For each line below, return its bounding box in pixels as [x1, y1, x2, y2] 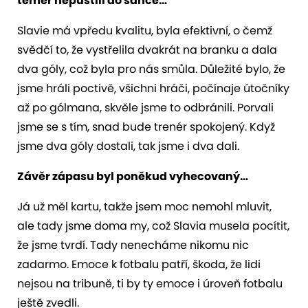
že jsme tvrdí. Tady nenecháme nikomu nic [17, 236, 249, 253]
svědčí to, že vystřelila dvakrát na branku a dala [17, 41, 277, 58]
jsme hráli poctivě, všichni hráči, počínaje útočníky [17, 80, 289, 96]
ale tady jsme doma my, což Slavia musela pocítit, [17, 217, 289, 234]
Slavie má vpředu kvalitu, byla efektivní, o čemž [17, 22, 272, 38]
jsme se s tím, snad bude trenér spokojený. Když [17, 118, 275, 135]
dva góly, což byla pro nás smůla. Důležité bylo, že [17, 60, 285, 77]
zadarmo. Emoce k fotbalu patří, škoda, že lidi [17, 256, 261, 272]
